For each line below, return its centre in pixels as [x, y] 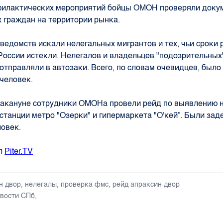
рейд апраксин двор [146, 184]
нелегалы [41, 184]
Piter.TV [19, 151]
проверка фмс [85, 184]
